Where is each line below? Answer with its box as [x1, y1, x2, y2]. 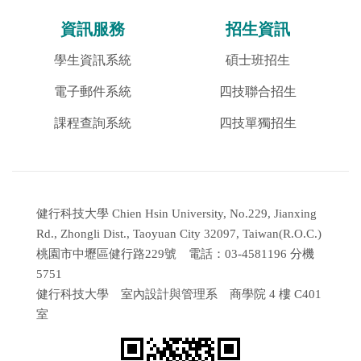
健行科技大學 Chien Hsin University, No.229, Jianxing [36, 207, 317, 220]
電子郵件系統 [54, 85, 132, 98]
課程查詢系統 [54, 116, 132, 130]
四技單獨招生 [218, 116, 297, 130]
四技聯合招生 [218, 85, 297, 98]
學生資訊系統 [54, 53, 132, 67]
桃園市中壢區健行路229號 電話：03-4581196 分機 [36, 247, 314, 260]
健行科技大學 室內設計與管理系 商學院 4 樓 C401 [36, 288, 322, 301]
